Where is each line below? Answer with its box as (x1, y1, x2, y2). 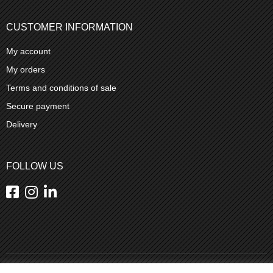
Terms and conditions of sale (6, 82, 116, 93)
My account (6, 46, 51, 56)
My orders (6, 64, 45, 74)
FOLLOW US (6, 160, 63, 171)
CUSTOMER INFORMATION (6, 21, 133, 32)
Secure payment (6, 101, 69, 111)
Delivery (6, 119, 37, 129)
